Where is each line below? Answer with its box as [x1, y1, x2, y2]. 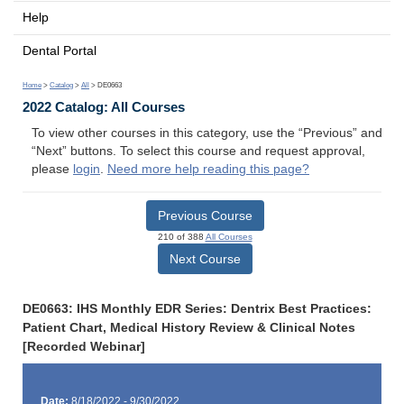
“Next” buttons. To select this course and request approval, [32, 144, 365, 159]
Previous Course [157, 207, 252, 223]
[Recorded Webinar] [23, 339, 145, 353]
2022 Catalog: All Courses [23, 99, 185, 115]
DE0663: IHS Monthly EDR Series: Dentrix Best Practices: [23, 301, 372, 316]
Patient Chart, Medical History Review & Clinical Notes [23, 320, 355, 335]
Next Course [169, 251, 241, 266]
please [32, 162, 73, 177]
